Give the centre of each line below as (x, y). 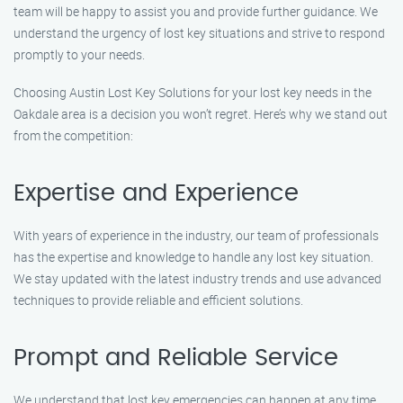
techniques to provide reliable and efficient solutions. (158, 300)
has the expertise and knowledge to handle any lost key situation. (193, 257)
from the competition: (73, 135)
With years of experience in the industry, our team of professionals (196, 235)
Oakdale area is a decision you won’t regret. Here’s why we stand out (201, 114)
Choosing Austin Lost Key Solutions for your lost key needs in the (193, 92)
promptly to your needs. (79, 54)
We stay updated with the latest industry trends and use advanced (197, 278)
